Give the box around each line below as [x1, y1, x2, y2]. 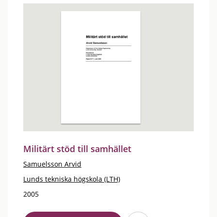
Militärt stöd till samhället [23, 142, 131, 155]
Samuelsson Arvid [23, 159, 81, 169]
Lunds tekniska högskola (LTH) [23, 174, 120, 184]
